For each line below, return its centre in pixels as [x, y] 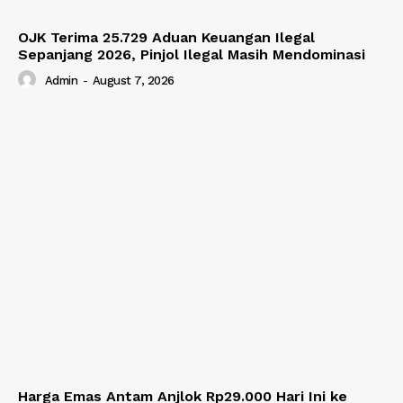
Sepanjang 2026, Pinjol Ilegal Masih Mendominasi [192, 54]
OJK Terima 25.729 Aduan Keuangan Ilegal [166, 37]
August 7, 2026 [133, 81]
